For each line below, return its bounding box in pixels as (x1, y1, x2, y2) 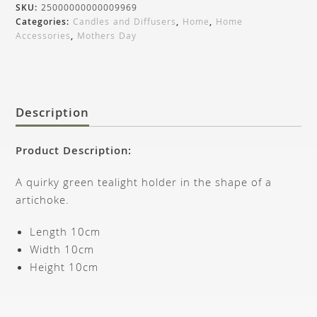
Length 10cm (30, 224, 101, 243)
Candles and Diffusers (73, 15, 177, 30)
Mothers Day (77, 29, 137, 45)
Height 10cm (30, 259, 99, 278)
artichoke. (16, 192, 70, 211)
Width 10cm (30, 241, 95, 260)
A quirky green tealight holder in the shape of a (16, 174, 272, 193)
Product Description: (16, 142, 132, 161)
